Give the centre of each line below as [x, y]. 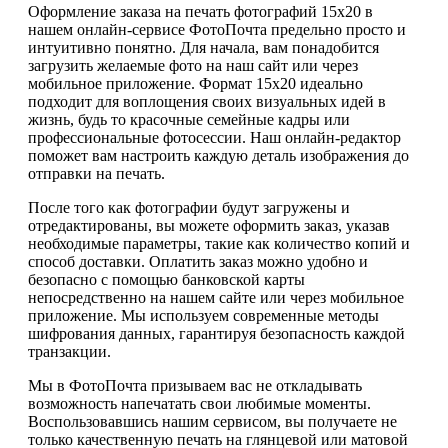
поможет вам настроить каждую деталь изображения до [218, 155]
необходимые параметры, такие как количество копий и [219, 243]
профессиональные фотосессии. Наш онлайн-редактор [214, 137]
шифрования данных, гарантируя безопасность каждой [216, 333]
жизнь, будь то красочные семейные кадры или [189, 119]
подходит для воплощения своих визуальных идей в [207, 101]
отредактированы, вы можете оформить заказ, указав [209, 225]
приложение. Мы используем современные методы [203, 315]
